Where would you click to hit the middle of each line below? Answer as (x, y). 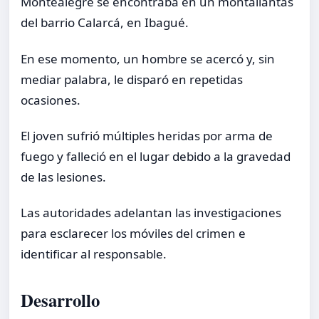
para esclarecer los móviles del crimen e (133, 233)
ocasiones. (51, 100)
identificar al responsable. (94, 254)
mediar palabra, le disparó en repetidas (132, 79)
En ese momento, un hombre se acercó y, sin (148, 58)
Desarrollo (60, 299)
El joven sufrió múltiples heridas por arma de (147, 135)
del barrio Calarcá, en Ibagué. (105, 23)
